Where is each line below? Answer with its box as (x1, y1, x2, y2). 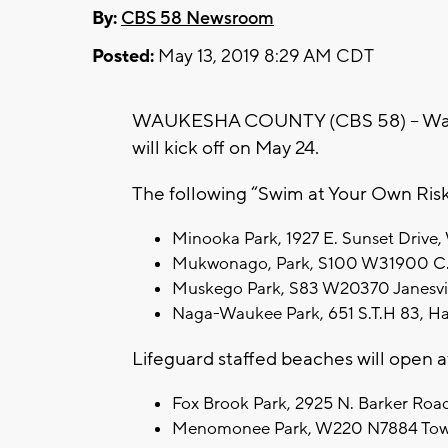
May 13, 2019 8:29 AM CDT (154, 44, 374, 68)
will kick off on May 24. (132, 135, 319, 160)
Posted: (92, 44, 154, 68)
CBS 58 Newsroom (121, 6, 274, 30)
